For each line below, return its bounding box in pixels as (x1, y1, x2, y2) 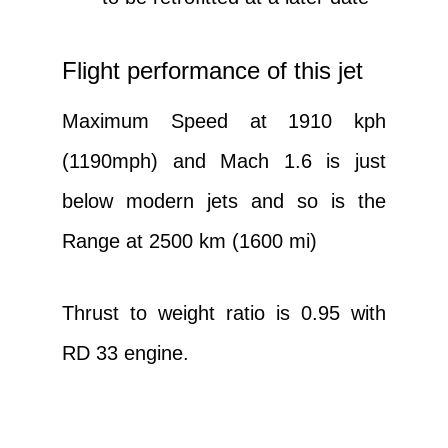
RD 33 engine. (62, 341, 189, 364)
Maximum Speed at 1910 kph (62, 109, 386, 132)
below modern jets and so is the (62, 189, 386, 212)
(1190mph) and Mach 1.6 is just (62, 149, 386, 172)
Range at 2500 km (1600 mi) (62, 229, 317, 252)
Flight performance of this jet (62, 56, 363, 84)
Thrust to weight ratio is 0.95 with (62, 301, 386, 324)
